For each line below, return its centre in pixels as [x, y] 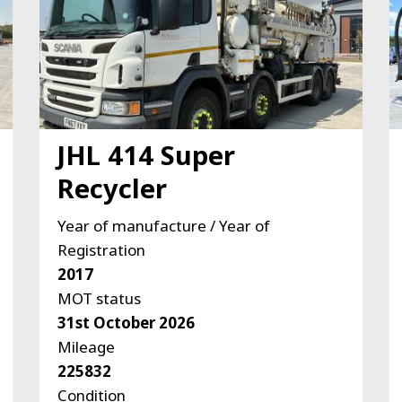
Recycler [112, 188]
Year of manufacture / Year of [163, 225]
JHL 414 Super [146, 154]
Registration [101, 249]
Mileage [86, 346]
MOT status [99, 298]
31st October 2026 [126, 322]
